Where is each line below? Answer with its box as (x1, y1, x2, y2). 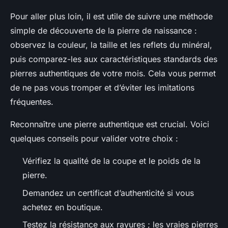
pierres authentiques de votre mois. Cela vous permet (10, 68, 216, 79)
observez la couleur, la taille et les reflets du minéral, (10, 40, 212, 50)
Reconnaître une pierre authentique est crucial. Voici (10, 119, 209, 130)
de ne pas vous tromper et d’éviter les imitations (10, 82, 194, 93)
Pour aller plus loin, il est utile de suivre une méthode (10, 11, 213, 22)
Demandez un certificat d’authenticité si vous (22, 187, 194, 198)
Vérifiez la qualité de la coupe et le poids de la (22, 156, 201, 166)
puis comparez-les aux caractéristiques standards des (10, 54, 217, 65)
